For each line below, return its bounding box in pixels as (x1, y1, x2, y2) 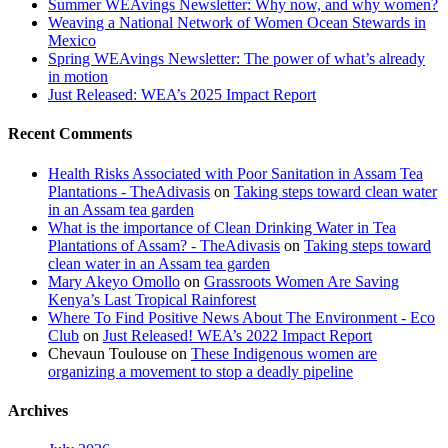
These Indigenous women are (191, 344, 377, 362)
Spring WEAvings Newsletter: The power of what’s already (48, 50, 425, 68)
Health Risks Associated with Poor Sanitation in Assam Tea (48, 164, 423, 182)
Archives (8, 401, 68, 419)
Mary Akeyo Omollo (48, 272, 180, 290)
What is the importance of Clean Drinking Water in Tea (48, 218, 396, 236)
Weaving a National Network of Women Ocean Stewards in (48, 14, 426, 32)
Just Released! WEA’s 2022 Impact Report (103, 326, 372, 344)
